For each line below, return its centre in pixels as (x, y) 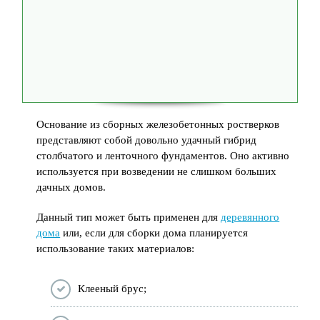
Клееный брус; (112, 288)
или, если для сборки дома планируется (154, 232)
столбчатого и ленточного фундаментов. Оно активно (163, 155)
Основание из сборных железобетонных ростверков (158, 124)
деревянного (250, 217)
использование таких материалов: (116, 248)
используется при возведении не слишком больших (157, 171)
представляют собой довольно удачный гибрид (147, 140)
